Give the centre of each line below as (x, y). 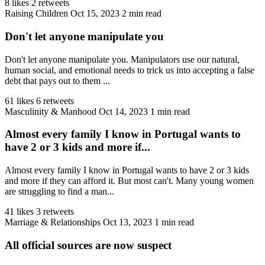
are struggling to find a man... (59, 192)
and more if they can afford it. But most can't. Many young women (129, 181)
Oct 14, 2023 (123, 111)
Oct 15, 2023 (95, 14)
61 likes (19, 101)
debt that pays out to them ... (57, 80)
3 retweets (55, 212)
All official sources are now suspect (88, 245)
